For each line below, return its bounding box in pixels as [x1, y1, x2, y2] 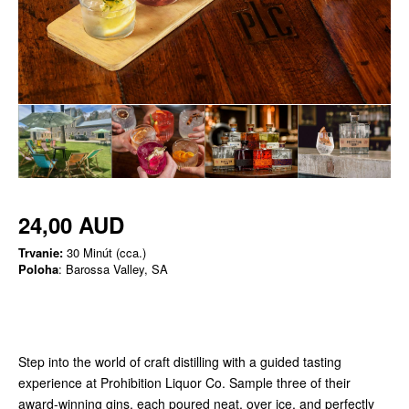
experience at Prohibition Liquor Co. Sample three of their [18, 373, 351, 393]
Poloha [18, 260, 58, 278]
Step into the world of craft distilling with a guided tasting [18, 352, 341, 372]
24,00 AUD [18, 209, 124, 241]
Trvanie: [18, 244, 63, 262]
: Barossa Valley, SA [58, 260, 168, 278]
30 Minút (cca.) [63, 244, 146, 262]
